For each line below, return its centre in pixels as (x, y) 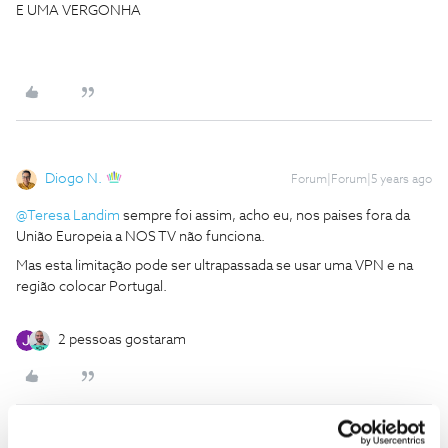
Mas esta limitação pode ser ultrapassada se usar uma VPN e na (214, 266)
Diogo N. (73, 179)
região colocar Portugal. (91, 287)
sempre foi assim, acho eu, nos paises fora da (265, 216)
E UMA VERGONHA (78, 11)
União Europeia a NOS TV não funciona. (140, 237)
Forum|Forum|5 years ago (361, 180)
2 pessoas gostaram (122, 340)
